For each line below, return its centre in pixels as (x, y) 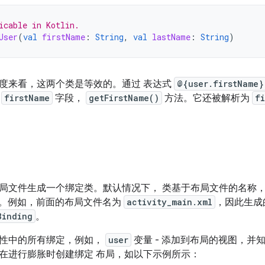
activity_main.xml (169, 202)
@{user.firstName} (220, 84)
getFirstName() (124, 98)
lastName (171, 37)
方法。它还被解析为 (207, 98)
